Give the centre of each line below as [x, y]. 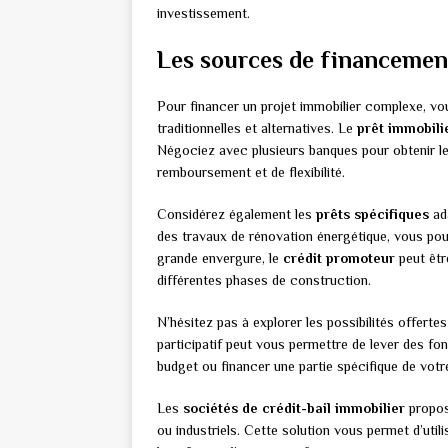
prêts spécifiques [372, 214]
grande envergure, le [220, 258]
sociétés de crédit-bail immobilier [294, 408]
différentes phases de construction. [264, 280]
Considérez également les [236, 214]
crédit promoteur [339, 258]
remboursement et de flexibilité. [251, 172]
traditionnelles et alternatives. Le [257, 128]
